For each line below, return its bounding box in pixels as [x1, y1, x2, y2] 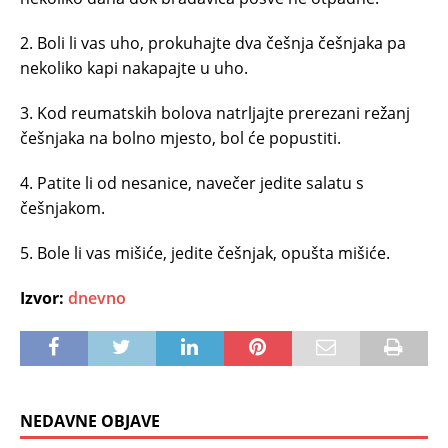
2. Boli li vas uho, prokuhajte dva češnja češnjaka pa [20, 31, 406, 54]
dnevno [68, 286, 126, 309]
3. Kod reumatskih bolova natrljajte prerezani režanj [20, 101, 410, 124]
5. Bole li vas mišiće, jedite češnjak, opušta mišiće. [20, 241, 390, 264]
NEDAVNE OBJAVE [20, 409, 160, 432]
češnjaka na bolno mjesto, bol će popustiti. [20, 126, 341, 149]
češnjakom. [20, 196, 105, 219]
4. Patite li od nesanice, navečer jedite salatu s [20, 171, 364, 194]
